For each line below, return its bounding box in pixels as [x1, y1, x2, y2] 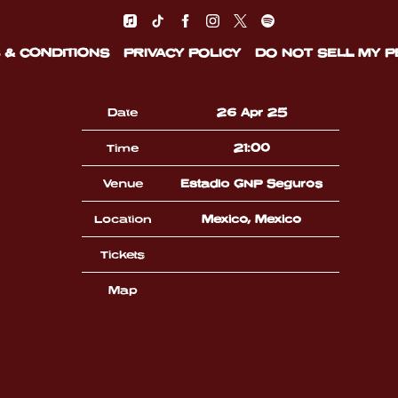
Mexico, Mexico [202, 211, 301, 226]
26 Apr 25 [216, 105, 287, 119]
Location [93, 211, 152, 226]
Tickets [100, 247, 145, 261]
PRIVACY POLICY [123, 45, 241, 60]
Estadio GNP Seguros [180, 176, 322, 190]
